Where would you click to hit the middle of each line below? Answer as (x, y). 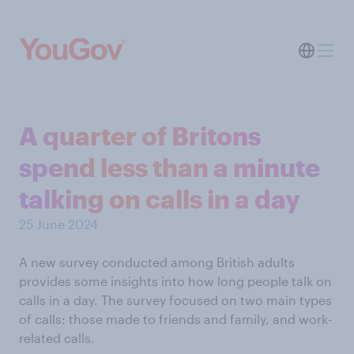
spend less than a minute (169, 167)
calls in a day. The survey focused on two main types (175, 300)
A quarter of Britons (140, 136)
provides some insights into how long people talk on (175, 281)
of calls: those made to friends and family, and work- (175, 319)
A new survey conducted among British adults (157, 262)
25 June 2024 (58, 224)
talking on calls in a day (160, 199)
